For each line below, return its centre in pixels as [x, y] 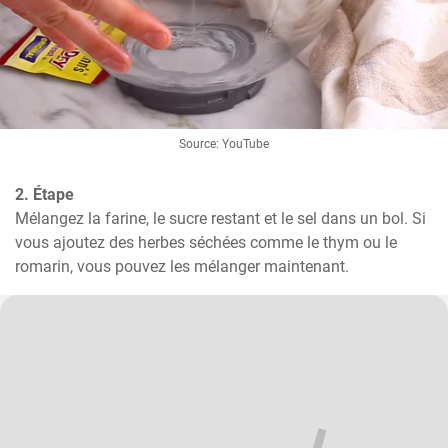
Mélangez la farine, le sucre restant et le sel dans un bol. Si [220, 218]
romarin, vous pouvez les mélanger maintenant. [182, 266]
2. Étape [44, 194]
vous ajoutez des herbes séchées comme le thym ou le [206, 242]
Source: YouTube [224, 143]
